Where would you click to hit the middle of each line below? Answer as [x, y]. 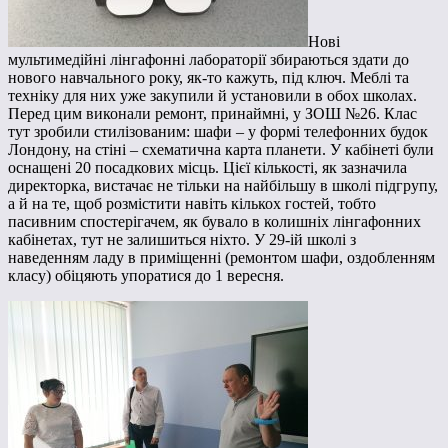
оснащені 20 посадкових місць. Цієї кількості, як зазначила [207, 168]
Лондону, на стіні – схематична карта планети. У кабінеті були [221, 150]
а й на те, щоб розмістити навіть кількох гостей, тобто [192, 204]
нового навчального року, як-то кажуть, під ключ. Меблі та [208, 78]
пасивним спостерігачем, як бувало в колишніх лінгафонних [214, 222]
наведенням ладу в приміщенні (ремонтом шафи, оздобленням [221, 258]
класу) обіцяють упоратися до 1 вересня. [146, 276]
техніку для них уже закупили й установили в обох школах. [212, 96]
